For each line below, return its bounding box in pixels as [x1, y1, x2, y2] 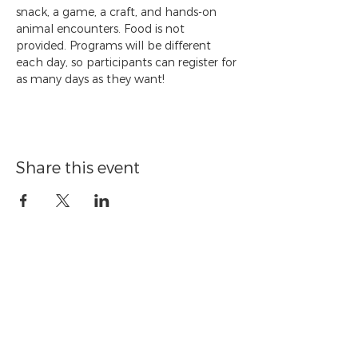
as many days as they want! [16, 72, 165, 87]
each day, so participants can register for [16, 55, 240, 70]
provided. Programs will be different [16, 38, 214, 54]
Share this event [16, 157, 140, 179]
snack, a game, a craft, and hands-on [16, 5, 220, 20]
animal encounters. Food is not [16, 22, 188, 37]
